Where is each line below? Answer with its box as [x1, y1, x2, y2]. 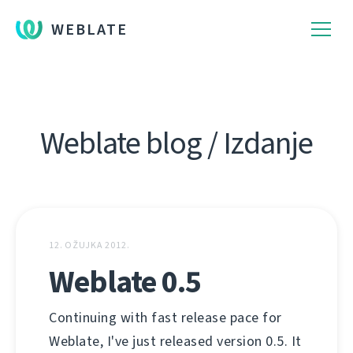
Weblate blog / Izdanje [40, 122, 313, 164]
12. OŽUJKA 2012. [49, 239, 130, 251]
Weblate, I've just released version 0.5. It [49, 332, 302, 351]
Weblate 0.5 [49, 261, 201, 303]
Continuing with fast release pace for [49, 308, 282, 327]
